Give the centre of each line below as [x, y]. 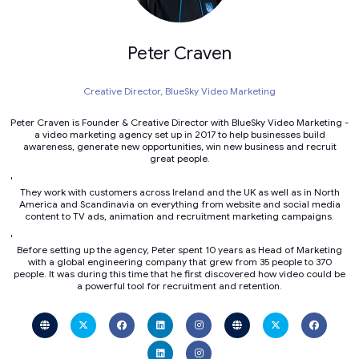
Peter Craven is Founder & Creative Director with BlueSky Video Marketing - [179, 123]
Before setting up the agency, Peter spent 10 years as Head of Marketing [179, 250]
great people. [179, 159]
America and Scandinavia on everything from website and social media [179, 204]
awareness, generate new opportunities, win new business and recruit [179, 147]
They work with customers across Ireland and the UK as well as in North [179, 192]
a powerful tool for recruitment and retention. [179, 286]
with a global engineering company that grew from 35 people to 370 [179, 262]
